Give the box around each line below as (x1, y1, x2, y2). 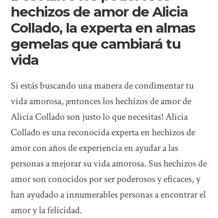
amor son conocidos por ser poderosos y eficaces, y (11, 172, 201, 185)
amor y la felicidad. (11, 203, 83, 217)
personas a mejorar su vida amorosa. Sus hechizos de (11, 157, 207, 170)
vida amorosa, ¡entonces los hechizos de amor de (11, 94, 192, 108)
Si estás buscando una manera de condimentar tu (11, 79, 194, 92)
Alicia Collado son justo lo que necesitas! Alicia (11, 110, 188, 123)
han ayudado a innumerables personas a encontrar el (11, 188, 206, 201)
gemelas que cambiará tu (11, 35, 181, 52)
